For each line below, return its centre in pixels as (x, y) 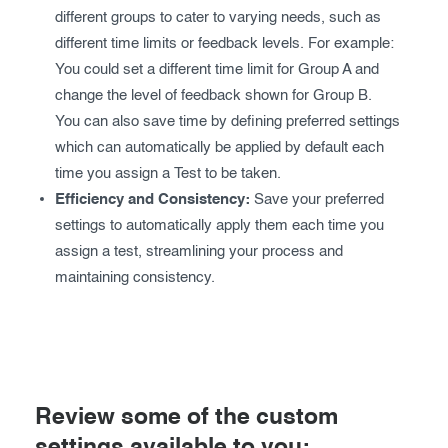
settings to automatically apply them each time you (219, 225)
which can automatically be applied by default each (219, 147)
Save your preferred (317, 199)
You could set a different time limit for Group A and (217, 69)
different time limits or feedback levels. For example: (224, 43)
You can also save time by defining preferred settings (227, 121)
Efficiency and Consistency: (152, 199)
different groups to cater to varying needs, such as (218, 17)
